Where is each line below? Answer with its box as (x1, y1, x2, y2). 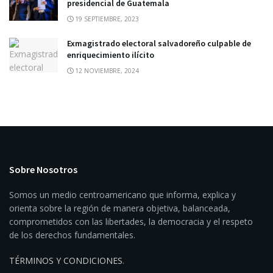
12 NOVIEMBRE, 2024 (73, 66, 139, 75)
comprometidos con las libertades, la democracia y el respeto (9, 215, 253, 227)
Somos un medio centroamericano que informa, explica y (9, 188, 236, 200)
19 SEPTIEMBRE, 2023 (73, 14, 139, 23)
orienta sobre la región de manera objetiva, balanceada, (9, 202, 230, 214)
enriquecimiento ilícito (67, 49, 154, 60)
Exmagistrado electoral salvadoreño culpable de (67, 37, 251, 49)
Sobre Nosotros (9, 163, 77, 175)
